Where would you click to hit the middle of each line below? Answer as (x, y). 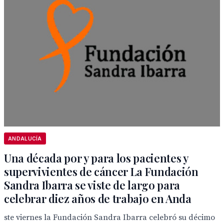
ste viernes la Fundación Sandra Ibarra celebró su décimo (109, 217)
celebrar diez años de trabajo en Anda (98, 198)
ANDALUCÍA (25, 138)
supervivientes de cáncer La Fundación (101, 171)
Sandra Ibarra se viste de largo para (92, 185)
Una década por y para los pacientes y (96, 158)
